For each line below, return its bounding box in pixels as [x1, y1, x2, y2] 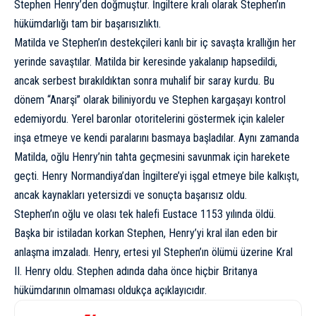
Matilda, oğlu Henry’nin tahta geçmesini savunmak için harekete [14, 150, 290, 164]
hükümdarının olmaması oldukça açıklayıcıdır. [14, 284, 207, 298]
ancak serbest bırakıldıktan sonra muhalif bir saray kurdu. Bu [14, 74, 274, 88]
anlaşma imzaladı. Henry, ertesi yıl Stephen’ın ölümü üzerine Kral [14, 245, 293, 260]
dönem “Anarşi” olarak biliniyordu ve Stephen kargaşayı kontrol [14, 93, 286, 107]
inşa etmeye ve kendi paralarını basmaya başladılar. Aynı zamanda [14, 131, 299, 145]
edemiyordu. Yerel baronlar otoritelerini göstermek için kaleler [14, 112, 285, 126]
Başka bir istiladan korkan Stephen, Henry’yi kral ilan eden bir [14, 226, 278, 241]
